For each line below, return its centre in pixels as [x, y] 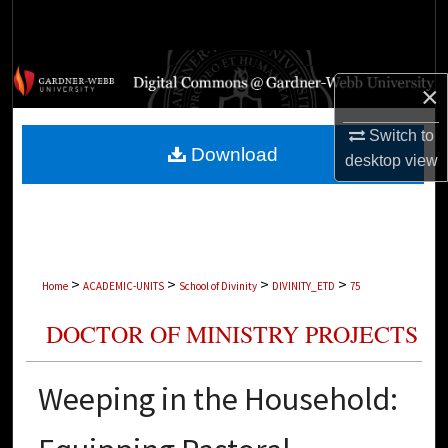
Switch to [399, 135]
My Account [224, 122]
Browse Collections [224, 72]
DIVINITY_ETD [303, 286]
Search [237, 24]
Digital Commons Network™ [232, 222]
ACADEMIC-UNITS [123, 286]
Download [231, 154]
